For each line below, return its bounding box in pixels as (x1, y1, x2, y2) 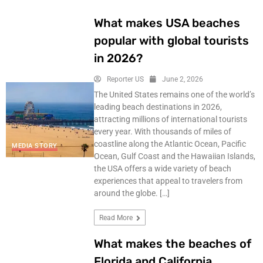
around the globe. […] (93, 188, 170, 198)
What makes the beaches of (93, 237, 251, 251)
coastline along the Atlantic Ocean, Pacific (93, 139, 246, 149)
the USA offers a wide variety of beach (93, 164, 231, 173)
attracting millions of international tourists (93, 114, 247, 124)
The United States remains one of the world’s (93, 90, 255, 99)
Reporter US (106, 75, 144, 83)
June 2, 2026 (161, 75, 203, 83)
